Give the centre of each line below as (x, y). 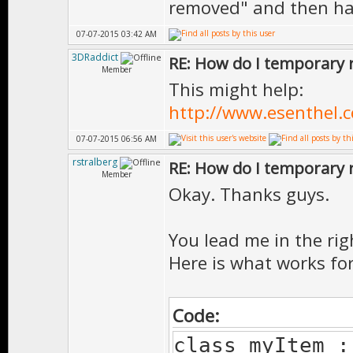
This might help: (236, 89)
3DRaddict (95, 57)
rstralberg (95, 162)
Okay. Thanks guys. (249, 194)
